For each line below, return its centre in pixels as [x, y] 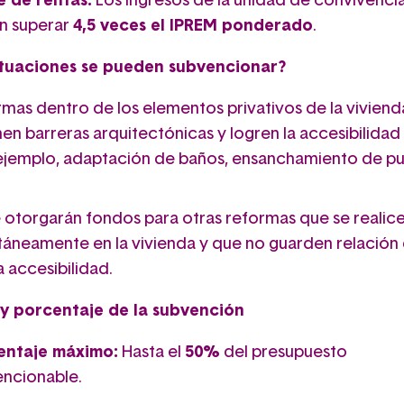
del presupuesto [284, 352]
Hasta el [151, 352]
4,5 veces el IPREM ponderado [193, 26]
